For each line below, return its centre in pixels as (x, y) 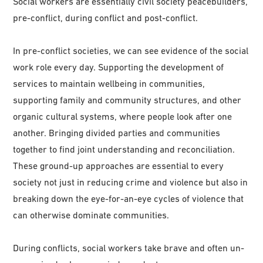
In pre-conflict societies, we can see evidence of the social (131, 51)
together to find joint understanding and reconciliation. (124, 149)
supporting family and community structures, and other (127, 100)
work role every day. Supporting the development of (119, 67)
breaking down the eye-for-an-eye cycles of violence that (129, 199)
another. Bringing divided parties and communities (117, 133)
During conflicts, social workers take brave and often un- (129, 248)
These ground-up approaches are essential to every (119, 166)
